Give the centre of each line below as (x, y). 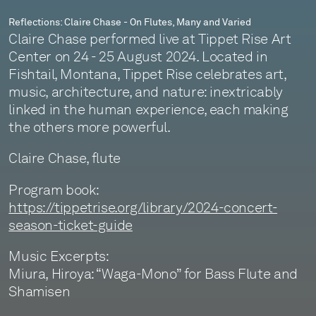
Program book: (54, 189)
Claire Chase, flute (65, 158)
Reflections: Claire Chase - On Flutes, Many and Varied (130, 22)
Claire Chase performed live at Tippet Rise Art (150, 38)
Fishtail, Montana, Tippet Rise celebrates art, (147, 74)
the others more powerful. (90, 127)
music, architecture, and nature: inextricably (146, 91)
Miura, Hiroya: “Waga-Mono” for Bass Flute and (153, 274)
